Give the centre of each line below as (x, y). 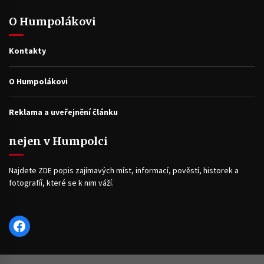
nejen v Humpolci (58, 141)
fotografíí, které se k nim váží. (61, 182)
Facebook (41, 225)
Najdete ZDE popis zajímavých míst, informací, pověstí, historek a (124, 170)
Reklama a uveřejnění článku (63, 112)
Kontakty (27, 50)
